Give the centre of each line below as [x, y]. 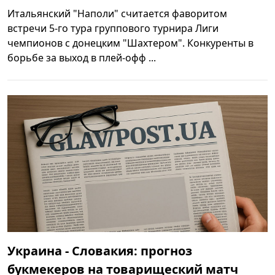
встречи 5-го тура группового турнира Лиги [113, 29]
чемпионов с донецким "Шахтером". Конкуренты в [130, 43]
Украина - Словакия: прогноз [100, 250]
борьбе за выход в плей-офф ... [82, 58]
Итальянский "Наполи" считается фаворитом [117, 14]
